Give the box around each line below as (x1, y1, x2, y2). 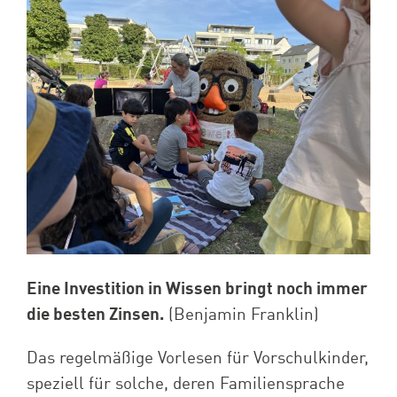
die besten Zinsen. (26, 306, 164, 323)
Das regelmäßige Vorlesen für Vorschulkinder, (26, 349, 369, 367)
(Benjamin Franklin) (163, 306, 319, 323)
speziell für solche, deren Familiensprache (26, 375, 345, 393)
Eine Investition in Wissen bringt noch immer (26, 280, 368, 298)
